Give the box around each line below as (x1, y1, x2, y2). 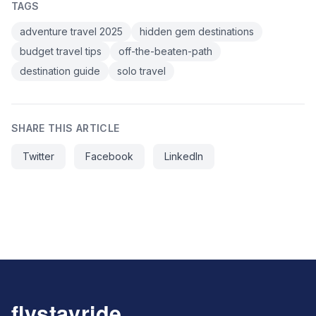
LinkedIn (164, 150, 203, 162)
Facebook (85, 150, 133, 162)
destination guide (20, 64, 100, 77)
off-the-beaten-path (119, 44, 212, 57)
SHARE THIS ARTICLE (11, 121, 120, 134)
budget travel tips (20, 44, 102, 57)
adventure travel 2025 (20, 25, 123, 37)
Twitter (23, 150, 54, 162)
